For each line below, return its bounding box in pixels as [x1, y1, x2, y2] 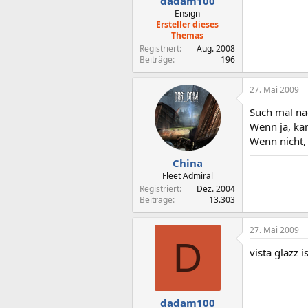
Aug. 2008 [197, 43, 235, 54]
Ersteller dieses [156, 19, 219, 30]
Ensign [175, 8, 200, 19]
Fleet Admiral [162, 169, 213, 181]
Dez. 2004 [197, 182, 235, 195]
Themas [171, 30, 203, 41]
